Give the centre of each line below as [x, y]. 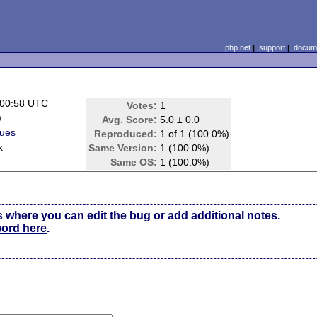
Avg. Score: [130, 120]
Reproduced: [126, 134]
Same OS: [134, 162]
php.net [237, 47]
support [272, 47]
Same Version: [123, 148]
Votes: [142, 105]
